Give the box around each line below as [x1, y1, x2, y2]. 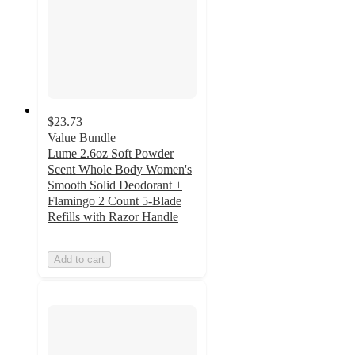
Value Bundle [48, 131, 116, 145]
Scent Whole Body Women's [48, 162, 192, 177]
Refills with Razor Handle [48, 210, 178, 224]
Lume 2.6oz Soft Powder [48, 147, 174, 161]
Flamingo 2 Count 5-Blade [48, 194, 181, 208]
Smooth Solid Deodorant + [48, 178, 182, 193]
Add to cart [54, 254, 105, 266]
